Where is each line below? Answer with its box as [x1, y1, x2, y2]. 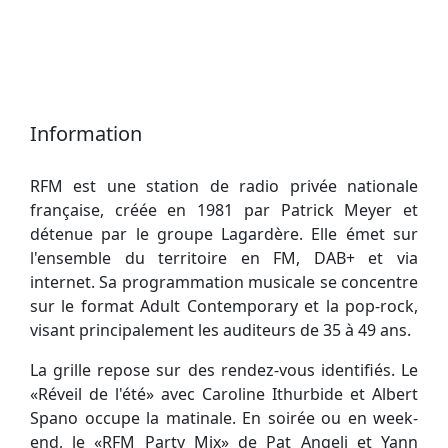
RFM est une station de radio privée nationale [30, 174, 418, 197]
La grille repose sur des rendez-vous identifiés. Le [30, 358, 418, 381]
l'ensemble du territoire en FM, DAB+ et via [30, 246, 418, 269]
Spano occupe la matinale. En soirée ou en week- [30, 406, 418, 429]
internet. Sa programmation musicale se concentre [30, 270, 418, 293]
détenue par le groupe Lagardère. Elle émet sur [30, 222, 418, 245]
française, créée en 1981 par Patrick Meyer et [30, 198, 418, 221]
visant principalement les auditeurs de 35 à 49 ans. [30, 318, 411, 341]
